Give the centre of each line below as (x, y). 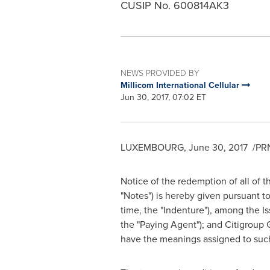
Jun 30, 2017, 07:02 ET (163, 97)
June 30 (206, 147)
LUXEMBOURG (152, 147)
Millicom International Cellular (181, 85)
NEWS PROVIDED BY (160, 73)
